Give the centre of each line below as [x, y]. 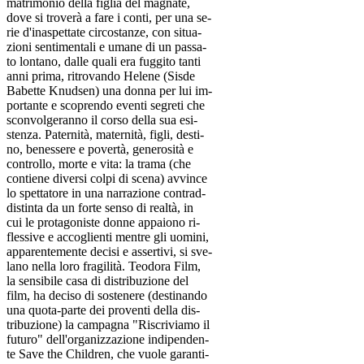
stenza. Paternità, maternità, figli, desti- [105, 135]
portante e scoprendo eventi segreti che [106, 106]
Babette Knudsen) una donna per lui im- [109, 91]
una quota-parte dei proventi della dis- [103, 310]
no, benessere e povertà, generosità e [100, 149]
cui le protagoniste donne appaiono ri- [103, 223]
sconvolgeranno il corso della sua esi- [102, 120]
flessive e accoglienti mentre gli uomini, [108, 237]
